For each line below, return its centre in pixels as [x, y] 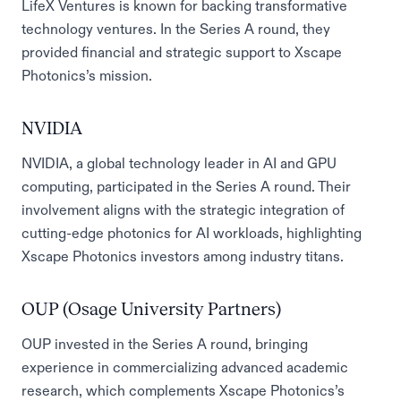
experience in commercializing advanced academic [185, 367]
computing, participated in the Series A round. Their [186, 186]
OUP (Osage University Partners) [151, 309]
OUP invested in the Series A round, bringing [165, 344]
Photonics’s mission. [87, 75]
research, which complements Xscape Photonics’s [183, 390]
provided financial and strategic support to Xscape [182, 52]
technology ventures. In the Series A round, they [176, 29]
